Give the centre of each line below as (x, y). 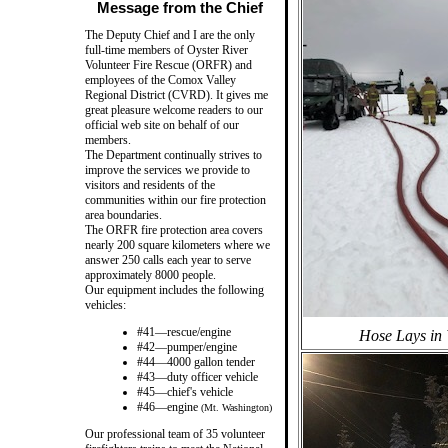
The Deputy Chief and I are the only (170, 34)
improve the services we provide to (167, 169)
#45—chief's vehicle (185, 391)
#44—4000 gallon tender (196, 361)
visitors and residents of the (150, 184)
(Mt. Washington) (236, 407)
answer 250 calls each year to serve (168, 259)
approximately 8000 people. (150, 274)
